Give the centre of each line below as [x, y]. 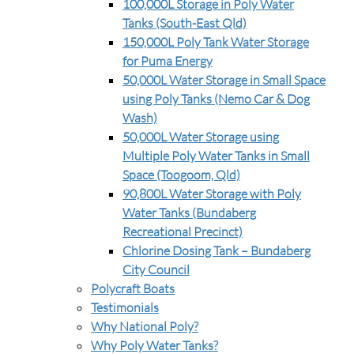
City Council [156, 269]
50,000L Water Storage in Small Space [224, 80]
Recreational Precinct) [183, 232]
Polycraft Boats [133, 288]
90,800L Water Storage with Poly [212, 194]
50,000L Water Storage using [201, 137]
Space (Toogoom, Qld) [181, 175]
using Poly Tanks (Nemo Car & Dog [216, 99]
